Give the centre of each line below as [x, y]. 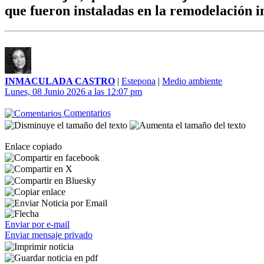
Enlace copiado [33, 146]
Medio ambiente [192, 81]
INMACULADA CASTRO [60, 81]
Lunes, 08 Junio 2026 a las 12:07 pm [73, 92]
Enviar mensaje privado [49, 235]
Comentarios [86, 113]
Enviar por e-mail [37, 225]
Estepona [138, 81]
